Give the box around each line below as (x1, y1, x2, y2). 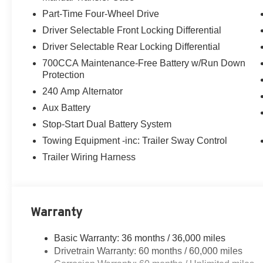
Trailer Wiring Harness (42, 152, 136, 163)
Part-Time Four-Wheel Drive (42, 9, 160, 19)
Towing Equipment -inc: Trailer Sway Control (42, 136, 228, 146)
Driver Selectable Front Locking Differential (42, 25, 222, 36)
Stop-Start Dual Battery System (42, 119, 172, 130)
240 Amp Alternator (42, 86, 123, 97)
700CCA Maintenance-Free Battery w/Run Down (42, 58, 246, 69)
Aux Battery (42, 103, 91, 113)
